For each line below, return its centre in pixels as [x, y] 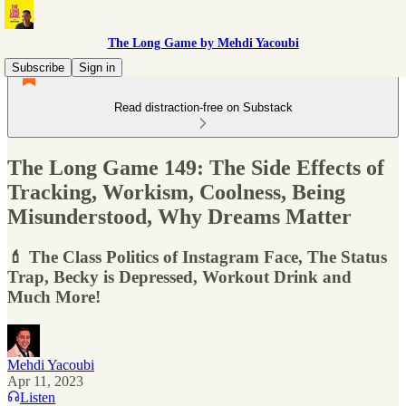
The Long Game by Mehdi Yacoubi [203, 43]
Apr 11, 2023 [45, 381]
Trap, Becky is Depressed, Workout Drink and [179, 276]
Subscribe [38, 68]
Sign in [97, 68]
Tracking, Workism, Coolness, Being [176, 192]
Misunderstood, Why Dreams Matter [179, 216]
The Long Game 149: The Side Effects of [196, 167]
